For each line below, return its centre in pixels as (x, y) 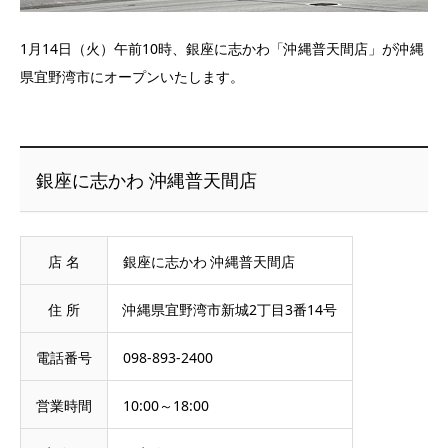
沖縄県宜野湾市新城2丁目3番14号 (230, 310)
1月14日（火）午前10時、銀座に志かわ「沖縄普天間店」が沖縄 (222, 49)
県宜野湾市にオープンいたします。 (132, 77)
